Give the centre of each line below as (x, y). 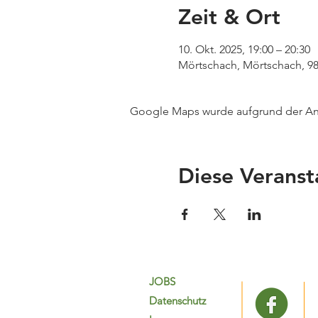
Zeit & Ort (229, 17)
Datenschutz (177, 301)
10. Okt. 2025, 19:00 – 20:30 (244, 49)
